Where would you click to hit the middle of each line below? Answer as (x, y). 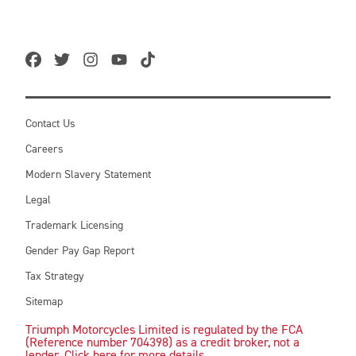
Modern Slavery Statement (88, 175)
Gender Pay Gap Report (80, 251)
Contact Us (50, 124)
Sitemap (44, 302)
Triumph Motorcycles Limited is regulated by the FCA (164, 331)
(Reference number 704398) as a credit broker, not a (163, 343)
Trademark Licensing (74, 226)
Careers (44, 149)
